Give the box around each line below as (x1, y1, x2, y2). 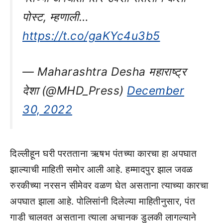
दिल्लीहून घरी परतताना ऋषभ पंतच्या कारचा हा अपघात (10, 147, 197, 159)
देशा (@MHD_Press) (22, 83, 127, 98)
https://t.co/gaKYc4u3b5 (22, 28, 160, 43)
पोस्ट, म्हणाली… (22, 9, 89, 24)
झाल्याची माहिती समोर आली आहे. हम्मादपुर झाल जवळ (10, 163, 193, 175)
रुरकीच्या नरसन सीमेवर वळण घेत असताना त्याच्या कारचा (10, 179, 208, 191)
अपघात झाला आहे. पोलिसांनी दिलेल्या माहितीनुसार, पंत (10, 195, 195, 207)
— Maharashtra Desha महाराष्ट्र (22, 64, 186, 79)
